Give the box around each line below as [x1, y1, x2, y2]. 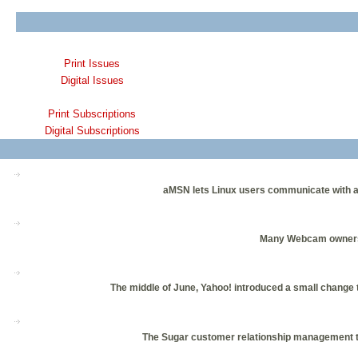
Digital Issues [60, 74, 124, 87]
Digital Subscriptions [44, 125, 140, 137]
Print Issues [64, 58, 120, 70]
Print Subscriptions [48, 108, 136, 121]
